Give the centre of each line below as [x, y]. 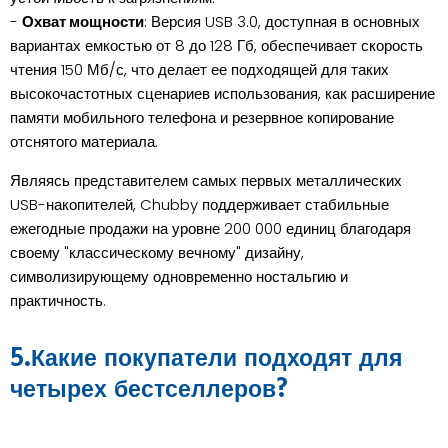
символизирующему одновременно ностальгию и [179, 277]
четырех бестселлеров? [148, 389]
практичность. [58, 301]
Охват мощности [83, 22]
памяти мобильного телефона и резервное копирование [202, 118]
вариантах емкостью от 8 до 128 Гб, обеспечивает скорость [216, 46]
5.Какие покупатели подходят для [206, 358]
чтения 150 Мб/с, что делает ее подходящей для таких [199, 70]
